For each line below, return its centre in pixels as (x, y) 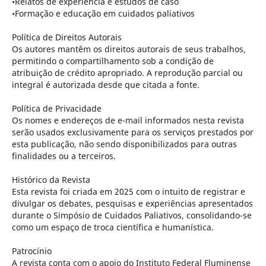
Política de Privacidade (56, 108)
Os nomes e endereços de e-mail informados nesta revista (128, 120)
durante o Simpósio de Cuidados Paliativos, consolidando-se (132, 215)
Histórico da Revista (51, 179)
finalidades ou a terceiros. (64, 156)
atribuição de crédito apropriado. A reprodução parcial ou (127, 72)
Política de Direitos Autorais (66, 37)
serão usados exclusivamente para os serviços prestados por (132, 132)
